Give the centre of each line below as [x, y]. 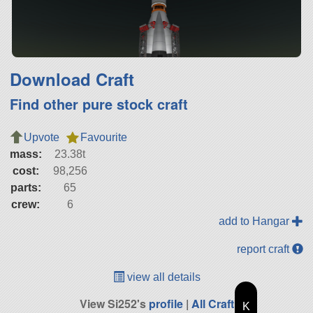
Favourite [103, 137]
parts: [26, 187]
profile [166, 303]
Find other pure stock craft [99, 103]
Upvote [41, 137]
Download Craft [72, 79]
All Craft [212, 303]
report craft [265, 249]
